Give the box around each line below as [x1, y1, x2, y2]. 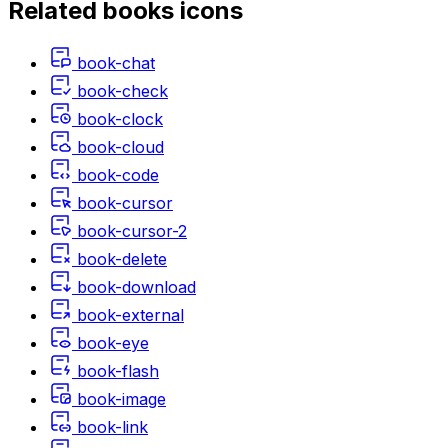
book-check [77, 80, 168, 101]
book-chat [77, 52, 155, 73]
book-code [77, 164, 159, 185]
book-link [77, 416, 148, 437]
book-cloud [77, 136, 164, 157]
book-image [77, 388, 166, 409]
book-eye [77, 332, 149, 353]
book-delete [77, 248, 167, 269]
